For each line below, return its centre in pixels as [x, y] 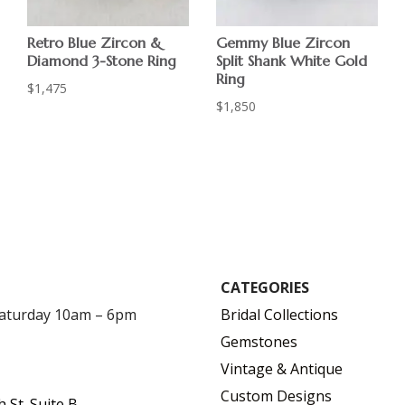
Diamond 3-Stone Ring [102, 60]
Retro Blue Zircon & [95, 42]
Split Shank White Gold [292, 60]
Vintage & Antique [281, 368]
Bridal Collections [279, 314]
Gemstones [259, 341]
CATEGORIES [264, 287]
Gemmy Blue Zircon [283, 42]
